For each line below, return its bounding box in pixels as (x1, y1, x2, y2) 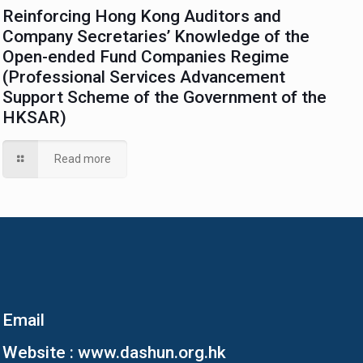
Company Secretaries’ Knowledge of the (2, 26, 310, 46)
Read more (53, 152, 111, 165)
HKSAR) (2, 107, 67, 127)
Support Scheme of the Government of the (2, 87, 327, 107)
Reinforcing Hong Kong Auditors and (2, 6, 282, 26)
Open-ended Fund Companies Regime (2, 46, 290, 66)
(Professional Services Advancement (2, 66, 286, 87)
